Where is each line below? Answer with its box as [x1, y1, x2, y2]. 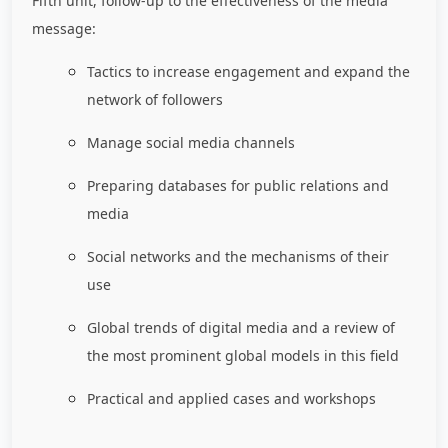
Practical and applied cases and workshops [87, 389, 376, 409]
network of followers [87, 90, 223, 110]
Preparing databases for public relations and [87, 176, 389, 196]
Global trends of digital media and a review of [87, 318, 395, 338]
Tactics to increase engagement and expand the [87, 62, 410, 82]
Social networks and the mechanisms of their [87, 247, 389, 267]
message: [32, 19, 96, 39]
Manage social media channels [87, 133, 295, 153]
